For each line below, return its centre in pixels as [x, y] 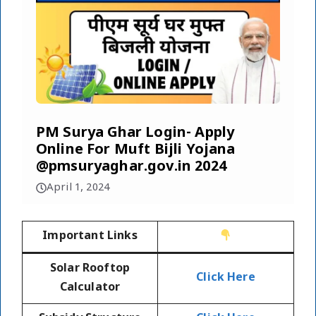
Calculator [90, 288]
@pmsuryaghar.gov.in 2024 [131, 168]
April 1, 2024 [78, 188]
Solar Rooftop [90, 269]
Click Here [226, 279]
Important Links [90, 237]
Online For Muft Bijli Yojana [136, 151]
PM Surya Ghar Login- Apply [135, 134]
